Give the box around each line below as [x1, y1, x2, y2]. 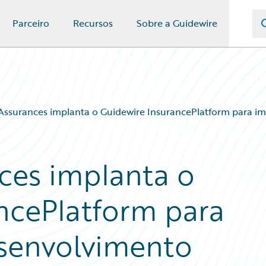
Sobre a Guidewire [137, 16, 217, 30]
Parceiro [12, 16, 49, 30]
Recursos [73, 16, 113, 30]
